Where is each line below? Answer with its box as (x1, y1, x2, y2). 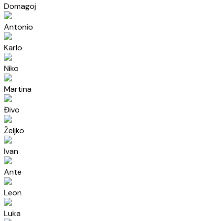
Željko (4, 125, 24, 136)
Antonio (4, 22, 33, 32)
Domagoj (4, 1, 36, 11)
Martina (4, 84, 32, 94)
